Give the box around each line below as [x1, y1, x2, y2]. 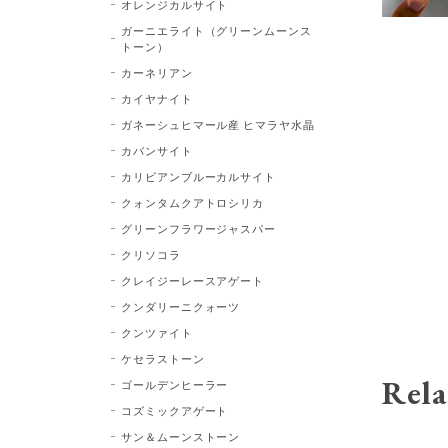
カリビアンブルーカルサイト [120, 169, 277, 183]
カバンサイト [120, 143, 193, 157]
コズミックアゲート [120, 403, 229, 417]
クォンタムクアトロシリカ [120, 195, 265, 209]
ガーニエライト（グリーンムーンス [120, 23, 313, 37]
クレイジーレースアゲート [120, 273, 265, 287]
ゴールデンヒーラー [120, 377, 229, 391]
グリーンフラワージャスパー [120, 221, 277, 235]
